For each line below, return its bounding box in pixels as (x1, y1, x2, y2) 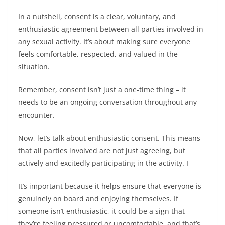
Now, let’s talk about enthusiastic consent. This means (18, 133, 200, 143)
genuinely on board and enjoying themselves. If (18, 194, 178, 203)
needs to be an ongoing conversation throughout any (18, 97, 197, 107)
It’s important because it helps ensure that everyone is (18, 181, 201, 191)
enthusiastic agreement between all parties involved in (18, 24, 203, 34)
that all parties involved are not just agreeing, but (18, 146, 185, 155)
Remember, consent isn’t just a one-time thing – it (18, 85, 186, 94)
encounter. (18, 110, 55, 120)
